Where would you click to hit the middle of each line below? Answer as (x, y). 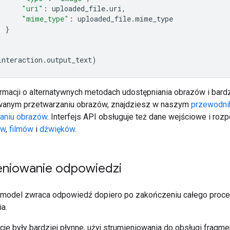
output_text (69, 60)
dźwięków (57, 129)
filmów (21, 129)
